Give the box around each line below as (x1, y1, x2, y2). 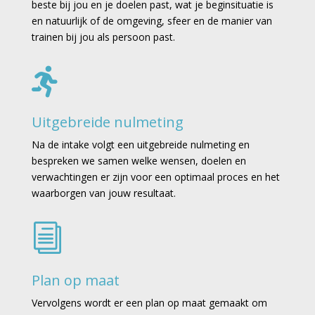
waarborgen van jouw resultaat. (31, 186, 176, 200)
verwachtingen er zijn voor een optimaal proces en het (31, 169, 280, 184)
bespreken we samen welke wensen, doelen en (31, 153, 246, 167)
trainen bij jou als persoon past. (31, 30, 175, 44)
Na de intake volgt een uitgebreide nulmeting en (31, 137, 250, 151)
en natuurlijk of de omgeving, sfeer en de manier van (31, 13, 272, 27)
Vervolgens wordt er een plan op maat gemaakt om (31, 295, 267, 309)
